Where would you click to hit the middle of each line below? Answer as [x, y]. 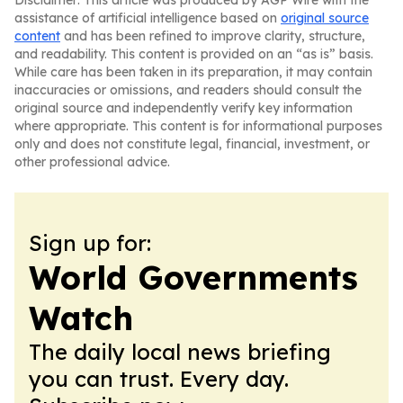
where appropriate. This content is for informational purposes [198, 126]
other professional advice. [92, 162]
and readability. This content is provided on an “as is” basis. [194, 54]
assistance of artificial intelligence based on [148, 18]
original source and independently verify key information [184, 108]
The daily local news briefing [180, 352]
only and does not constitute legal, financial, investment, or [192, 144]
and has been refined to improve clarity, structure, [213, 36]
